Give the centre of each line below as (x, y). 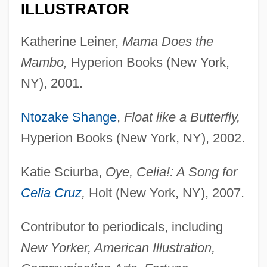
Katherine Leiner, (71, 41)
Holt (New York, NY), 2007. (164, 193)
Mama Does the (167, 41)
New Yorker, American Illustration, (118, 247)
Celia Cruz (51, 193)
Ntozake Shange (69, 117)
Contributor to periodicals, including (122, 226)
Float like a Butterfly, (182, 117)
